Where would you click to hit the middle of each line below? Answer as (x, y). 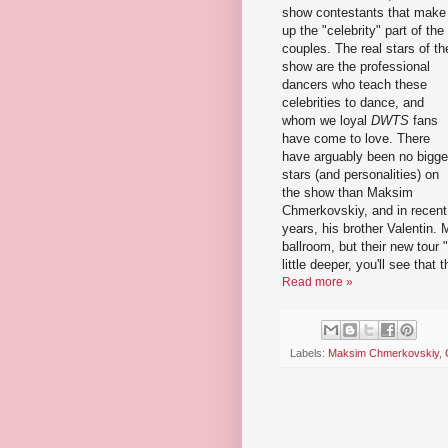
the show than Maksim (347, 192)
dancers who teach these (354, 84)
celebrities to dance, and (353, 102)
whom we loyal (326, 120)
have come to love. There (356, 138)
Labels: (309, 353)
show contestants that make (364, 12)
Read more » (317, 281)
